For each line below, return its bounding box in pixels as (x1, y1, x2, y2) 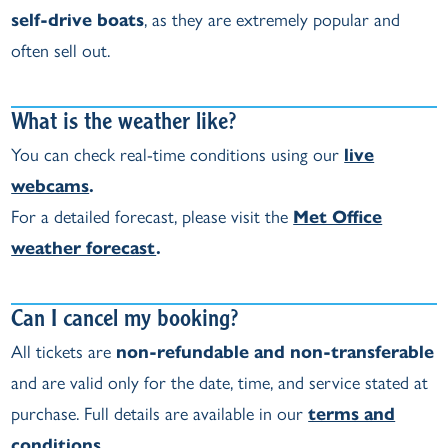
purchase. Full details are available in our (11, 403, 309, 425)
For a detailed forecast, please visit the (11, 206, 294, 228)
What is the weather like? (11, 112, 237, 136)
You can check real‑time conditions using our (11, 144, 345, 166)
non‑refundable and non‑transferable (116, 341, 435, 363)
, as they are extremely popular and (144, 9, 401, 31)
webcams (11, 175, 90, 197)
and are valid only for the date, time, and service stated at (11, 372, 429, 394)
